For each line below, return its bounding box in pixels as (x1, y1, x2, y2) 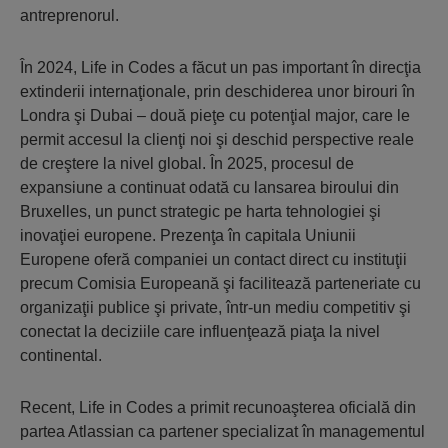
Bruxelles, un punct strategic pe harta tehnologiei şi (20, 203, 381, 221)
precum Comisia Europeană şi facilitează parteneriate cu (20, 275, 421, 293)
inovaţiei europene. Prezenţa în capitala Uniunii (20, 227, 356, 245)
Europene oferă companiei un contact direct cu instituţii (20, 251, 407, 269)
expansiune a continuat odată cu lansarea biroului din (20, 179, 399, 197)
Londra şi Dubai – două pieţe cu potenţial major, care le (20, 107, 410, 125)
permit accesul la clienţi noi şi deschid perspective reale (20, 131, 414, 149)
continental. (20, 347, 102, 365)
